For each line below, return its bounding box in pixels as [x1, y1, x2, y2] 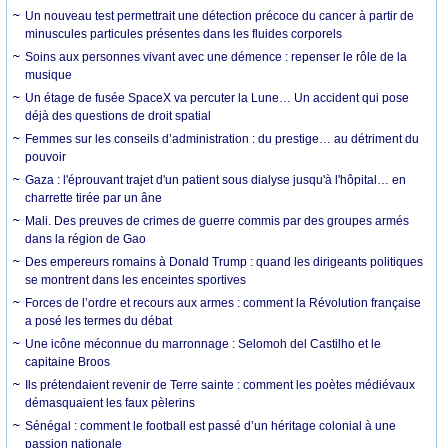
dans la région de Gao [25, 231, 147, 246]
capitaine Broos [25, 354, 111, 369]
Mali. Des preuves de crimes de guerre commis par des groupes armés [25, 213, 410, 228]
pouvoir [25, 149, 67, 164]
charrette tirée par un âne [25, 190, 163, 205]
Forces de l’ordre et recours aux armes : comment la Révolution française [25, 295, 422, 310]
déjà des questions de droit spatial [25, 108, 212, 123]
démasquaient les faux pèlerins [25, 395, 196, 410]
